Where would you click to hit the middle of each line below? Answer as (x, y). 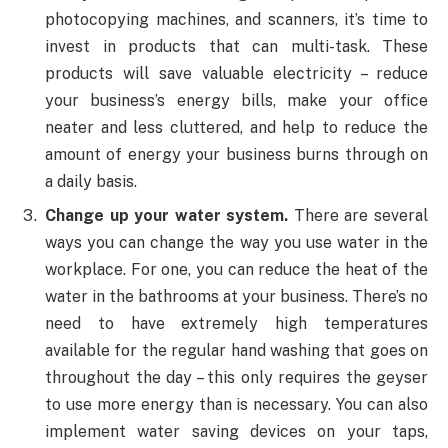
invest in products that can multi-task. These (236, 47)
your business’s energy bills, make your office (236, 101)
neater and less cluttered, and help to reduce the (236, 128)
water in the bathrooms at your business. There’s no (236, 297)
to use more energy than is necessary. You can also (236, 405)
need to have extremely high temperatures (236, 324)
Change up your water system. (167, 216)
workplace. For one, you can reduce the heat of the (236, 270)
